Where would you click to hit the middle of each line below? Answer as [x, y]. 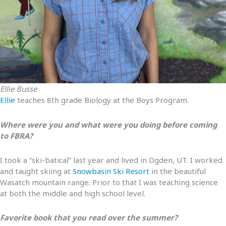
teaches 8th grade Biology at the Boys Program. [102, 100]
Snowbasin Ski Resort [111, 171]
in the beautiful [178, 171]
